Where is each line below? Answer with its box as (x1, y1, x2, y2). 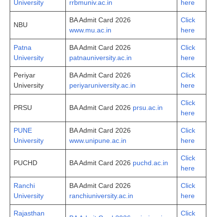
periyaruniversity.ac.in (69, 81, 136, 89)
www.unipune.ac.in (69, 136, 126, 144)
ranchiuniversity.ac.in (69, 191, 133, 200)
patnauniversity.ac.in (69, 53, 132, 62)
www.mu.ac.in (69, 26, 111, 34)
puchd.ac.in (133, 158, 168, 167)
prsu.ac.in (133, 103, 163, 111)
